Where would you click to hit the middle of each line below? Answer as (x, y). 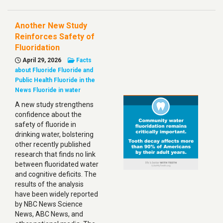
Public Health (34, 80)
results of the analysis (49, 184)
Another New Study (51, 26)
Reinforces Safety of (55, 37)
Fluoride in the (74, 80)
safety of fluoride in (46, 124)
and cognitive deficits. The (56, 174)
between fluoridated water (57, 164)
